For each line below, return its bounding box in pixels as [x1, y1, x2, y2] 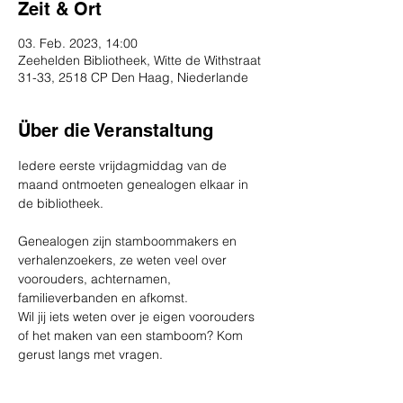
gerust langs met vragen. [18, 346, 163, 363]
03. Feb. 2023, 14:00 [18, 35, 138, 51]
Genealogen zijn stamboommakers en [18, 233, 240, 249]
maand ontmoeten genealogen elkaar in [18, 176, 252, 193]
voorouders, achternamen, [18, 271, 175, 287]
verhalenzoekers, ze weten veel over [18, 252, 230, 268]
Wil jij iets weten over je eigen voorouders [18, 309, 258, 325]
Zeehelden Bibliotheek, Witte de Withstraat [18, 52, 261, 68]
